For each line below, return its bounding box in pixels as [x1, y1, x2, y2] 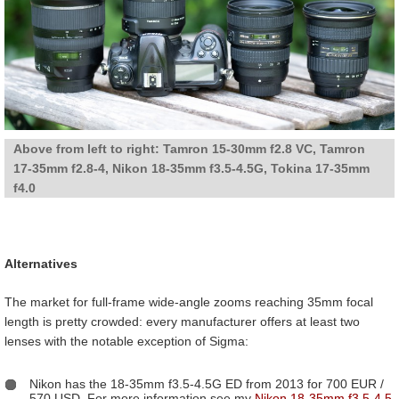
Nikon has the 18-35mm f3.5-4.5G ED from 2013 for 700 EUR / [29, 376, 384, 391]
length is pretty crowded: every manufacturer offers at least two [4, 313, 360, 329]
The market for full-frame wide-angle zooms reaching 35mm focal [4, 294, 373, 309]
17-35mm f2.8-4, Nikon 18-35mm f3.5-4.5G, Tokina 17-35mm [13, 160, 370, 175]
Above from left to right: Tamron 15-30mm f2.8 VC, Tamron [13, 141, 365, 156]
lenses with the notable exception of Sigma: [4, 333, 248, 348]
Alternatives [4, 256, 77, 271]
